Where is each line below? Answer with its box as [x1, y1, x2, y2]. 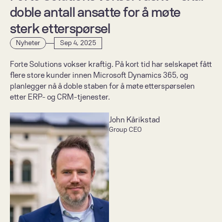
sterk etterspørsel [10, 21, 119, 37]
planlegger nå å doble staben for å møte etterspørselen [10, 82, 195, 91]
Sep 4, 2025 [60, 39, 96, 47]
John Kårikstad [109, 115, 160, 124]
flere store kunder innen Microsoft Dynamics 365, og [10, 71, 188, 80]
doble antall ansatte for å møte [10, 4, 181, 20]
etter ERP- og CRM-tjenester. [10, 93, 111, 102]
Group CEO [109, 125, 142, 134]
